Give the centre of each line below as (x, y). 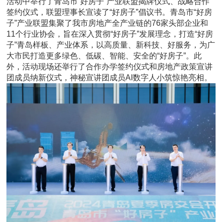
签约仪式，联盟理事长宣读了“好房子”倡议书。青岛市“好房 (110, 12)
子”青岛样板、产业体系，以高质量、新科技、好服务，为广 (111, 45)
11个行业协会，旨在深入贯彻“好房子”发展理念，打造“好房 (110, 34)
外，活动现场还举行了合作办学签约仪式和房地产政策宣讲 (110, 67)
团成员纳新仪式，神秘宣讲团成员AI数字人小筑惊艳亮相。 (110, 78)
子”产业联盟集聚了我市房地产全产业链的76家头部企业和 (108, 23)
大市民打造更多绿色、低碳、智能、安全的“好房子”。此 (104, 56)
